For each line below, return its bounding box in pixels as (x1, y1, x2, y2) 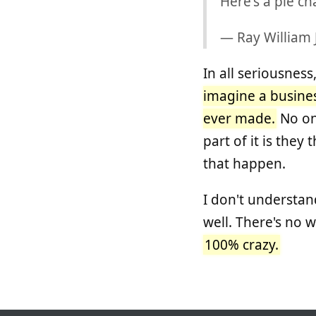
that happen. (203, 154, 286, 173)
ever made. (203, 109, 275, 128)
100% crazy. (204, 235, 279, 254)
